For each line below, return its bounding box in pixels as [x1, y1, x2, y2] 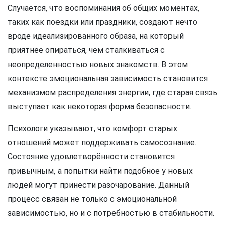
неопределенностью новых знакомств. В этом [8, 60, 188, 70]
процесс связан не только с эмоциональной [8, 194, 177, 204]
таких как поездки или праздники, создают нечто [8, 17, 197, 27]
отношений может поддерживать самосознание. [8, 138, 196, 148]
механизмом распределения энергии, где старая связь [8, 88, 217, 98]
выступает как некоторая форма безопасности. [8, 102, 191, 112]
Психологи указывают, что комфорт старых [8, 124, 177, 134]
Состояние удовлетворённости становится [8, 152, 175, 162]
